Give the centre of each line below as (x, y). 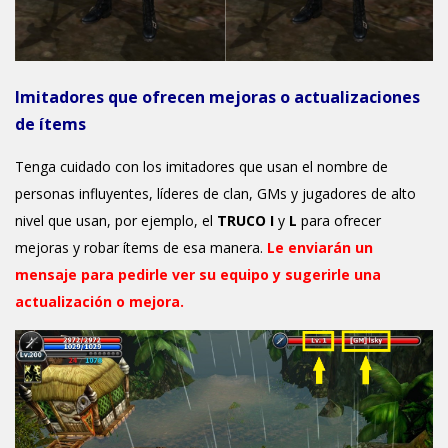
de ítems (50, 123)
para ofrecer (339, 220)
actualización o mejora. (99, 301)
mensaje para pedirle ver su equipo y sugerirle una (198, 274)
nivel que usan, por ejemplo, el (116, 220)
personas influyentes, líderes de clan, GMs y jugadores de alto (215, 193)
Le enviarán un (320, 247)
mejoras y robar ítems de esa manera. (141, 247)
